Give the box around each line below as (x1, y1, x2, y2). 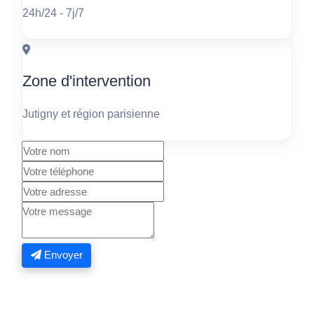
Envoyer (43, 249, 83, 261)
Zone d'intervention (22, 71, 151, 90)
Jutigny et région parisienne (22, 107, 161, 120)
